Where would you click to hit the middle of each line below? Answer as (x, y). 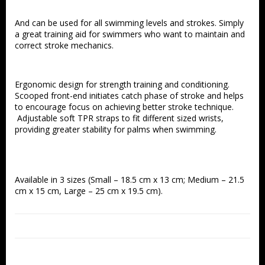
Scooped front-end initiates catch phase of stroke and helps (129, 96)
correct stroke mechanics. (64, 45)
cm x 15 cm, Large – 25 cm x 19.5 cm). (89, 191)
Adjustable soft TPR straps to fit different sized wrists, (119, 118)
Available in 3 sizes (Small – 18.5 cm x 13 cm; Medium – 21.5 (130, 180)
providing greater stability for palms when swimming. (116, 129)
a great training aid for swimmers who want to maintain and (130, 34)
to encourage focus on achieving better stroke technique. (124, 107)
